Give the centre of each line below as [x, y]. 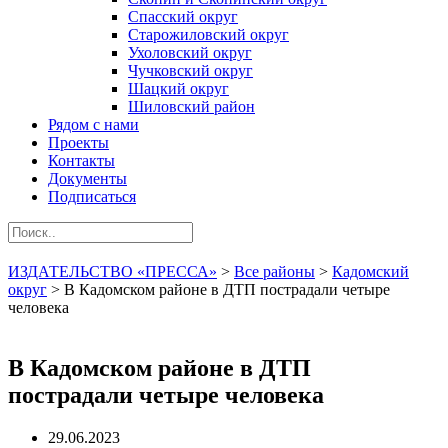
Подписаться [92, 196]
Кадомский [370, 271]
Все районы [274, 271]
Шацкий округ [178, 88]
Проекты [78, 142]
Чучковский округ [190, 70]
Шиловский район [191, 106]
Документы [87, 178]
